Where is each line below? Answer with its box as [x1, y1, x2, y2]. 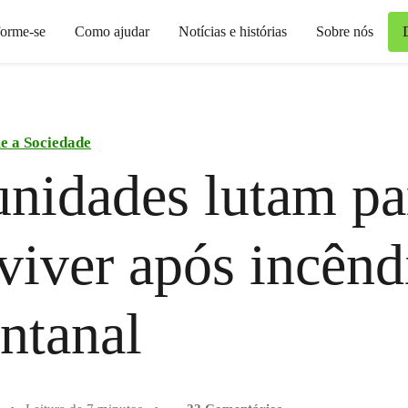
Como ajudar [75, 23, 149, 39]
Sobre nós [316, 23, 373, 39]
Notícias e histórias [178, 23, 287, 39]
